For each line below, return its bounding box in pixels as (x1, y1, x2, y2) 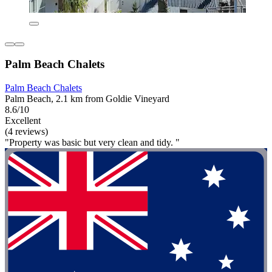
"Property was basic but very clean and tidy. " (5, 137, 180, 148)
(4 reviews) (5, 126, 48, 137)
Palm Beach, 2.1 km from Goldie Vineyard (5, 93, 169, 104)
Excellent (5, 115, 41, 126)
